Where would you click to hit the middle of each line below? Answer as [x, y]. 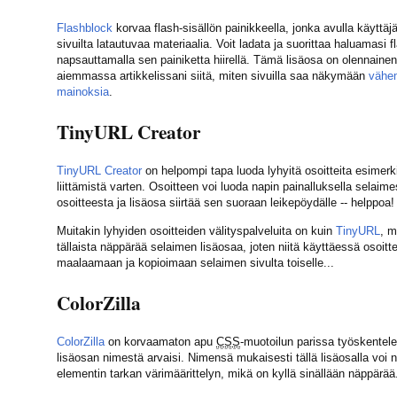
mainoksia [83, 91]
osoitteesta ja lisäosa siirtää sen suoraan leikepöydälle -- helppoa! [226, 203]
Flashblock [85, 27]
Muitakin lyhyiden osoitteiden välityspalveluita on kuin [196, 230]
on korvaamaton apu [160, 342]
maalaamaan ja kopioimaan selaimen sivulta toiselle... [195, 262]
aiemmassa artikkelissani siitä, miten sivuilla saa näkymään [213, 75]
